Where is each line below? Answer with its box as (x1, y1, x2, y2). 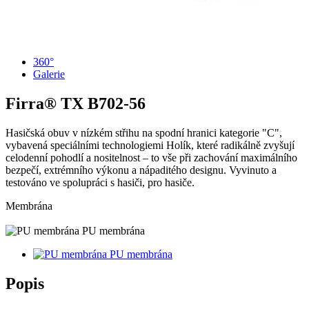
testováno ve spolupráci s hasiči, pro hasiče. (6, 176, 195, 188)
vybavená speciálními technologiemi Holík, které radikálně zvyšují (6, 139, 295, 151)
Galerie (33, 68, 65, 80)
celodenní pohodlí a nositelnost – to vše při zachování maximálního (6, 151, 297, 163)
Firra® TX (6, 94, 88, 112)
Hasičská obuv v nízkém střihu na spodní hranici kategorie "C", (6, 126, 282, 139)
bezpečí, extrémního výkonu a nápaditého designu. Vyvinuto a (6, 163, 277, 176)
